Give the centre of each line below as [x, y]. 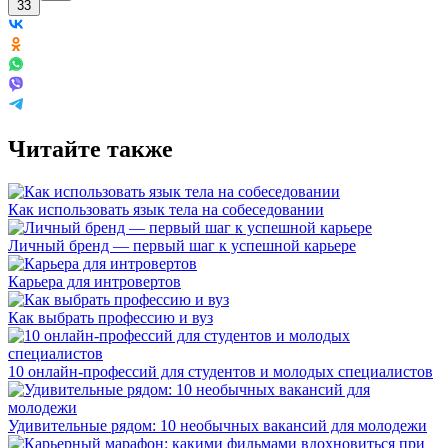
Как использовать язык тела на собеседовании [166, 209]
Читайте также [90, 148]
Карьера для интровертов [94, 281]
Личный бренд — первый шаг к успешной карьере [182, 245]
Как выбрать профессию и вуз [110, 317]
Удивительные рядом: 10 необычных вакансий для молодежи [217, 425]
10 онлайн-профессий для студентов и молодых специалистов [220, 371]
